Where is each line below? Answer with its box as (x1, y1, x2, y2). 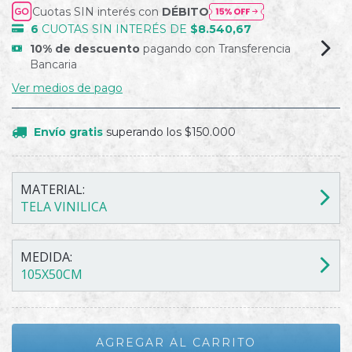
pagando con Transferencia (140, 42, 291, 56)
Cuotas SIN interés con (32, 4, 163, 19)
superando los (105, 125, 185, 139)
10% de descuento (30, 42, 141, 56)
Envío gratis (33, 125, 103, 139)
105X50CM (20, 266, 82, 283)
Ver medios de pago (12, 81, 123, 95)
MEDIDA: (20, 248, 72, 266)
